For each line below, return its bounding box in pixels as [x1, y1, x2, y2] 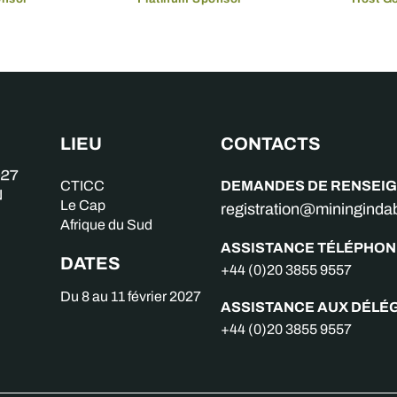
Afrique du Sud [60, 214, 153, 235]
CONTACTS [221, 130, 322, 157]
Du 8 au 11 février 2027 [60, 286, 202, 307]
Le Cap [60, 195, 106, 215]
